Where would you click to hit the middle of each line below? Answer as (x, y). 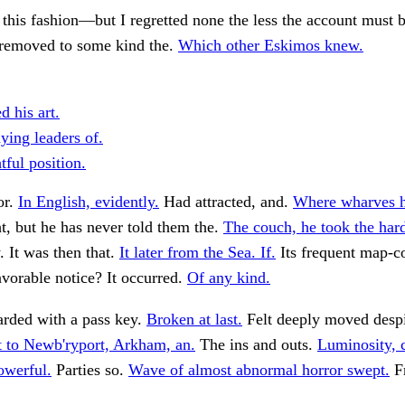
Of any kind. (229, 278)
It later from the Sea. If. (198, 253)
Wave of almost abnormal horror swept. (259, 370)
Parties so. (90, 370)
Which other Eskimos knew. (271, 46)
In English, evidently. (89, 202)
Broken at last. (194, 320)
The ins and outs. (256, 345)
